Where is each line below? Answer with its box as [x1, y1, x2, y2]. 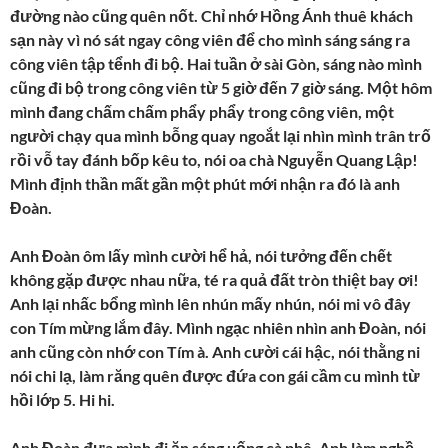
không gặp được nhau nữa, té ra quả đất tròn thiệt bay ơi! [10, 269, 419, 289]
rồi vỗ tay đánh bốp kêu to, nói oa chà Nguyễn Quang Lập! [10, 149, 418, 169]
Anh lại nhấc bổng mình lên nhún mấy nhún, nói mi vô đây [10, 293, 411, 313]
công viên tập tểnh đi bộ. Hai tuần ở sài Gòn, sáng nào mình [10, 53, 422, 73]
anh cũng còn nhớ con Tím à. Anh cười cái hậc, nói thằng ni [10, 341, 420, 361]
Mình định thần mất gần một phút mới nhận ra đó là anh [10, 173, 400, 193]
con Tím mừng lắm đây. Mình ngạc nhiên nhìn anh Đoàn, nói [10, 317, 426, 337]
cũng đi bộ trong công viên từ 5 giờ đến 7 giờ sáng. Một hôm [10, 77, 432, 97]
